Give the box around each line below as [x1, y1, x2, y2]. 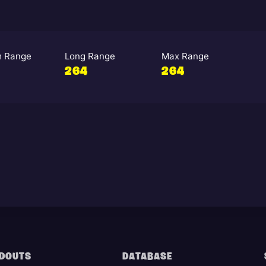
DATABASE [122, 252, 172, 262]
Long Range [64, 50, 115, 62]
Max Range [161, 50, 209, 62]
